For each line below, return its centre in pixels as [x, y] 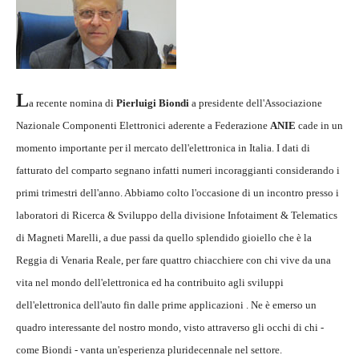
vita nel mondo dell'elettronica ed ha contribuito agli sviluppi [150, 283]
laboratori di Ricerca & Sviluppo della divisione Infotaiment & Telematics [177, 216]
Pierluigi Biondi [154, 103]
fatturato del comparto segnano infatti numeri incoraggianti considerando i [178, 171]
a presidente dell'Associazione [257, 103]
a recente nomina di [73, 103]
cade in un [319, 126]
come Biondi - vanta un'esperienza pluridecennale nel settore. [149, 350]
